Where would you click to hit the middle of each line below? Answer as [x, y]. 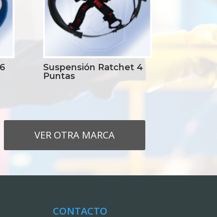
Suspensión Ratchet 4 [93, 67]
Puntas [59, 76]
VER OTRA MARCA [75, 135]
